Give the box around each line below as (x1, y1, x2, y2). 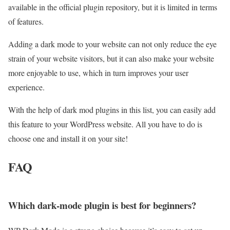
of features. (8, 15, 44, 27)
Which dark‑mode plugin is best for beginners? (8, 198, 196, 213)
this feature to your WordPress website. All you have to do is (8, 118, 202, 129)
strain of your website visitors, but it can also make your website (8, 52, 214, 64)
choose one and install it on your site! (8, 132, 128, 144)
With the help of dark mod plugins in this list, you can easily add (8, 104, 216, 115)
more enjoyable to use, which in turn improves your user (8, 67, 188, 78)
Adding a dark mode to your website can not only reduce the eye (8, 38, 217, 49)
